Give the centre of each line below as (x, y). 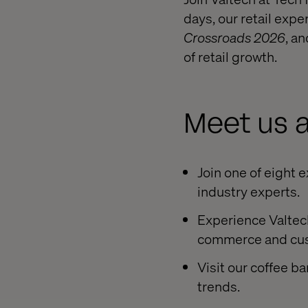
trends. (219, 286)
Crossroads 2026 (234, 37)
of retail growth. (230, 57)
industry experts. (249, 191)
